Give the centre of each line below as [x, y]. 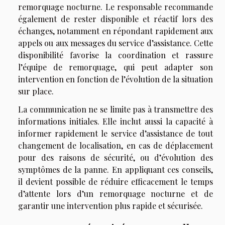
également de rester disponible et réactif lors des [116, 19]
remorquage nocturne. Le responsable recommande [116, 7]
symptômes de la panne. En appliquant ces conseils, [116, 169]
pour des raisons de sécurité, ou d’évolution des [116, 157]
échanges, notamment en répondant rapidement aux [116, 31]
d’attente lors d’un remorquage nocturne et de [116, 193]
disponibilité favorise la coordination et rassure [116, 55]
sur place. [36, 91]
